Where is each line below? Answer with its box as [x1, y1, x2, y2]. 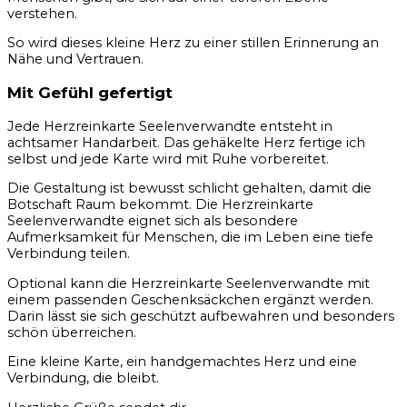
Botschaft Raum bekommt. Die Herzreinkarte [7, 196, 313, 213]
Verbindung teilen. [7, 245, 130, 263]
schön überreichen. [7, 323, 136, 341]
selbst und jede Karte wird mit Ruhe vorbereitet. [7, 150, 329, 167]
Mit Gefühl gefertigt [7, 83, 173, 103]
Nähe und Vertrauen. [7, 51, 144, 68]
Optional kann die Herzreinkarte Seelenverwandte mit [7, 274, 370, 292]
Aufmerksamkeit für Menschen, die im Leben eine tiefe [7, 229, 373, 246]
